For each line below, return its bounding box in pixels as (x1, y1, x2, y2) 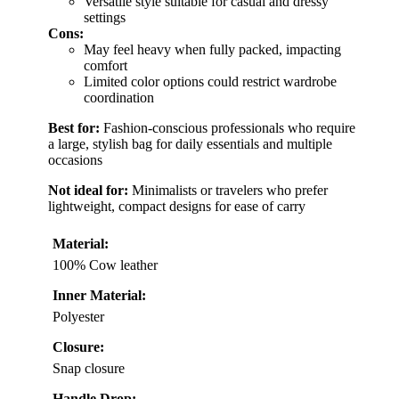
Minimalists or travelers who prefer (128, 183, 328, 199)
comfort (84, 58, 127, 74)
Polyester (53, 309, 104, 325)
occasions (48, 152, 102, 168)
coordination (84, 90, 154, 106)
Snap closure (53, 361, 125, 377)
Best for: (48, 120, 100, 136)
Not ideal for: (48, 183, 128, 199)
